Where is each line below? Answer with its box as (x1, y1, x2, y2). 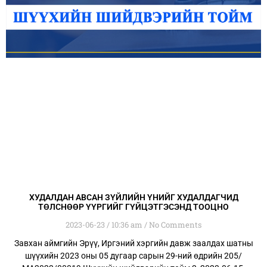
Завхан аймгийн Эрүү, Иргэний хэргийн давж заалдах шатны (14, 238, 253, 249)
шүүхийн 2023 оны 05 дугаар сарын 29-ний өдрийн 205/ (25, 251, 242, 261)
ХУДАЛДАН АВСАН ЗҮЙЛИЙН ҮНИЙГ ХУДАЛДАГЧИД (29, 193, 238, 203)
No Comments (147, 219, 201, 231)
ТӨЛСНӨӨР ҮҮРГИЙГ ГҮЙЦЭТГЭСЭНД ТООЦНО (38, 202, 229, 212)
